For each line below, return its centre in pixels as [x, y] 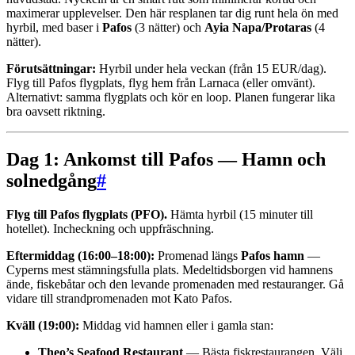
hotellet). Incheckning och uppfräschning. [110, 228]
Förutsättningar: [51, 68]
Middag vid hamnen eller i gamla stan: [176, 325]
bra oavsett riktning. [56, 111]
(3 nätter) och [168, 27]
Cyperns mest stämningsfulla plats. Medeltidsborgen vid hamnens [170, 269]
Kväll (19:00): [43, 325]
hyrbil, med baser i [54, 27]
